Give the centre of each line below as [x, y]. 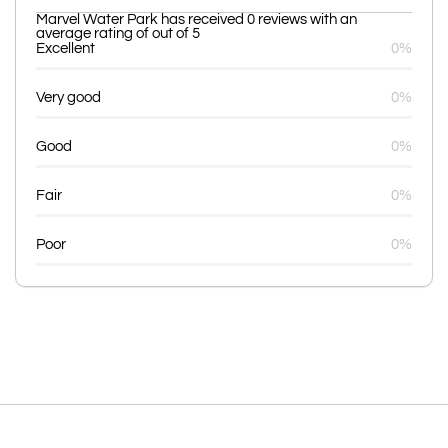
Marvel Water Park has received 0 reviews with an [196, 19]
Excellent [65, 48]
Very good [68, 97]
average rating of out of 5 [118, 33]
